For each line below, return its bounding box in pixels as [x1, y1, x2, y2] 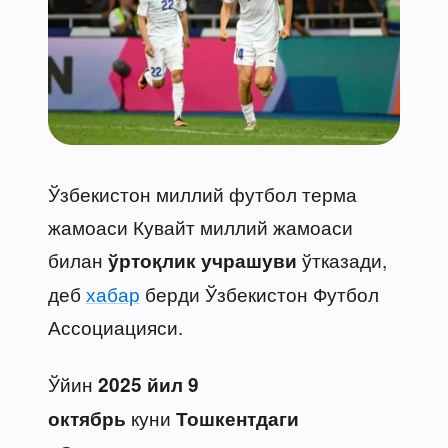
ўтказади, [297, 245, 387, 273]
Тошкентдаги [176, 404, 299, 432]
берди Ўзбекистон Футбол [140, 279, 379, 307]
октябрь [48, 404, 126, 432]
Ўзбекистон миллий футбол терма [48, 179, 357, 207]
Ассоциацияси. [48, 312, 183, 340]
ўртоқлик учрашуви [108, 246, 297, 274]
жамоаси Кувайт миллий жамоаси [48, 212, 353, 240]
